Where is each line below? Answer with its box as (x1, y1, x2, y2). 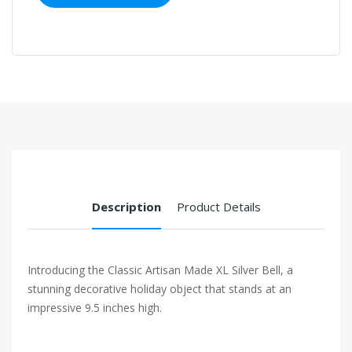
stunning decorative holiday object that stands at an (27, 281, 291, 296)
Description (91, 199, 161, 214)
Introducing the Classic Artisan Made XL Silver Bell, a (27, 262, 293, 277)
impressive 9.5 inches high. (27, 300, 162, 315)
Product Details (176, 199, 261, 214)
